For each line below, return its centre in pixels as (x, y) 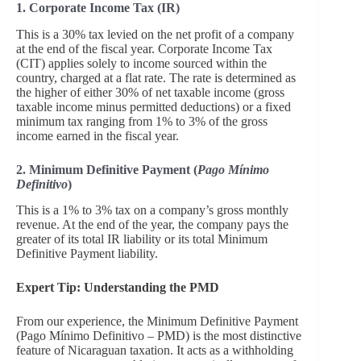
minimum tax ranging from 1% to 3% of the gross (142, 121)
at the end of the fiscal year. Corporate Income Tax (144, 48)
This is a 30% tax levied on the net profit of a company (155, 34)
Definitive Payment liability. (87, 254)
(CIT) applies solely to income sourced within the (141, 63)
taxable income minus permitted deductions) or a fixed (154, 106)
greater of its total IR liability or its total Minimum (142, 239)
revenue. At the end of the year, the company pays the (152, 225)
